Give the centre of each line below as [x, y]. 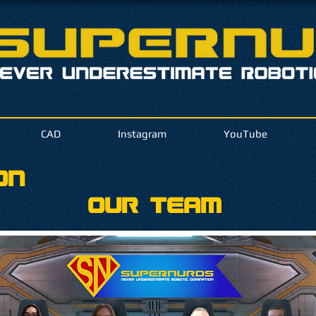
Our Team [154, 206]
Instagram [142, 134]
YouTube [245, 134]
